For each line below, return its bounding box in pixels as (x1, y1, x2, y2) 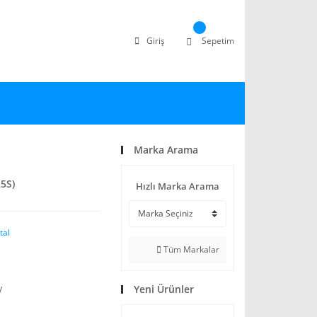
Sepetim (202, 35, 234, 47)
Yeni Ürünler (134, 282, 194, 296)
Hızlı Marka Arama (136, 180, 219, 192)
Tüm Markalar (161, 243, 219, 255)
